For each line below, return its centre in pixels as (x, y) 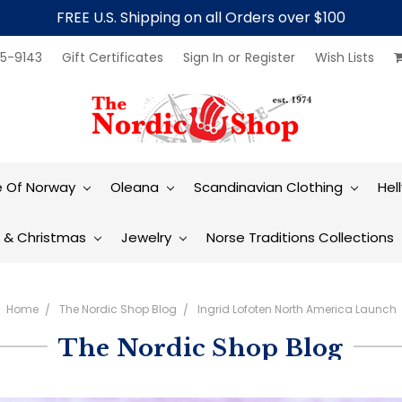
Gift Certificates (113, 57)
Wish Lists (344, 57)
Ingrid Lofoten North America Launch (297, 309)
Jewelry (149, 237)
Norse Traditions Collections (301, 237)
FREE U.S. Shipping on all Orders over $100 (201, 17)
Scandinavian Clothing (270, 188)
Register (270, 57)
